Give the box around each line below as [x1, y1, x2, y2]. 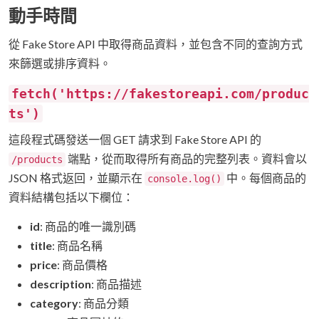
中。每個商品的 [224, 171, 306, 185]
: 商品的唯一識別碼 [40, 219, 136, 234]
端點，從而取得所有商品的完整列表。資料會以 [66, 152, 307, 166]
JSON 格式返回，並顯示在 [9, 171, 145, 185]
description [30, 277, 91, 291]
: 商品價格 [57, 258, 108, 272]
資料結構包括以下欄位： [9, 190, 134, 204]
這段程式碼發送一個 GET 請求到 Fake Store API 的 [9, 132, 261, 147]
